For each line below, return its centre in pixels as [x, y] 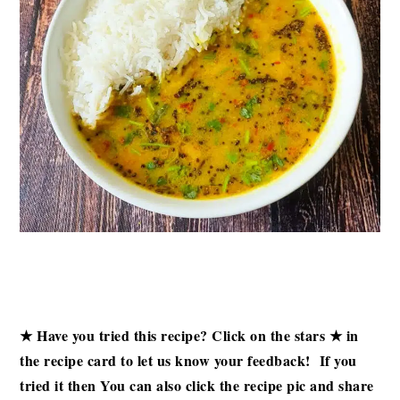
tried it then [60, 386]
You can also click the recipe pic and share [237, 386]
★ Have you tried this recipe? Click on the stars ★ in [189, 336]
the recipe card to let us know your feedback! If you [188, 361]
